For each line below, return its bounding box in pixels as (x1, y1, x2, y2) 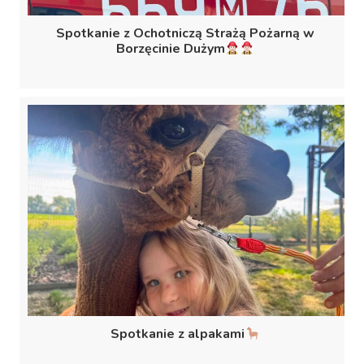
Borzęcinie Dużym (115, 40, 225, 58)
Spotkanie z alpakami (110, 325, 245, 344)
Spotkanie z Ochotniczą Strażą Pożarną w (56, 24, 314, 43)
